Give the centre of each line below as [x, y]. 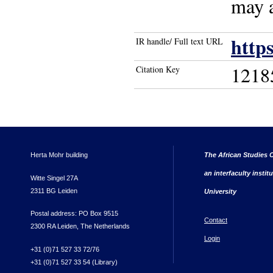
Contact [216, 220]
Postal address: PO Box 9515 [74, 214]
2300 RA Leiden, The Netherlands [80, 226]
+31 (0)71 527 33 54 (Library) [74, 262]
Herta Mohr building [59, 154]
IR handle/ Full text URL [179, 41]
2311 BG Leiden [54, 190]
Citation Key [158, 69]
